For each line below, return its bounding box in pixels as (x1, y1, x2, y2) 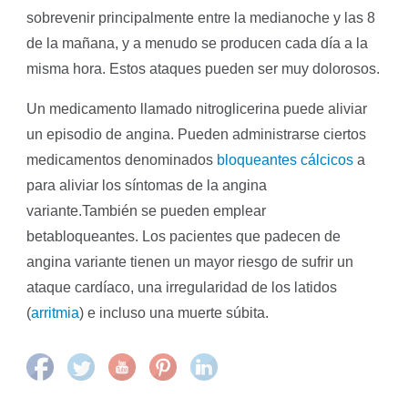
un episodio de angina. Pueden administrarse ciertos (26, 126, 367, 142)
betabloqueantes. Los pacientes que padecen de (26, 228, 342, 244)
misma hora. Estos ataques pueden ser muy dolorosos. (26, 60, 381, 76)
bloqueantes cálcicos (217, 151, 354, 168)
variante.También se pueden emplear (26, 202, 267, 219)
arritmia (31, 304, 80, 321)
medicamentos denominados (26, 151, 218, 168)
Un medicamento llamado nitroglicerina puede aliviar (26, 100, 368, 117)
